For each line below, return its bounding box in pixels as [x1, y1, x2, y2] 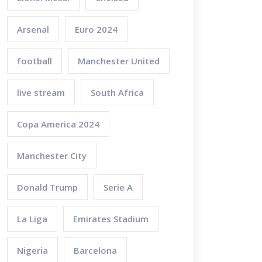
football [17, 55, 52, 67]
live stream [17, 87, 65, 98]
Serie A [104, 181, 133, 193]
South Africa [91, 87, 144, 98]
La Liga [17, 213, 47, 225]
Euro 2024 [75, 23, 118, 35]
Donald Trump [17, 181, 78, 193]
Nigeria [17, 244, 48, 256]
